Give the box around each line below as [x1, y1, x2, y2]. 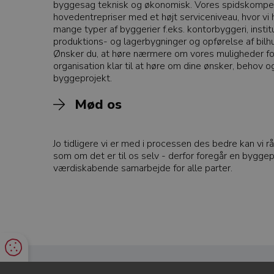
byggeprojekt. [53, 71, 112, 85]
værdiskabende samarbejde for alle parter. [53, 161, 232, 175]
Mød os [75, 95, 122, 114]
